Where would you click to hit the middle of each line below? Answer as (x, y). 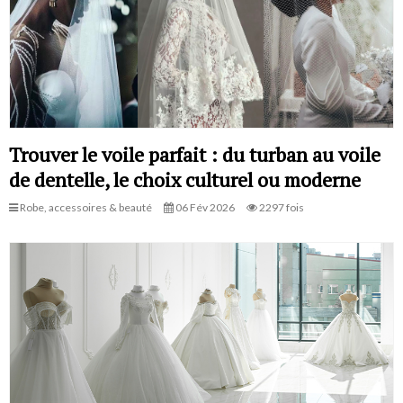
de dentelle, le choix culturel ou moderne (185, 180)
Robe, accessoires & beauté (85, 208)
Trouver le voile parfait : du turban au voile (195, 155)
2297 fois (281, 208)
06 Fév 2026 (204, 208)
